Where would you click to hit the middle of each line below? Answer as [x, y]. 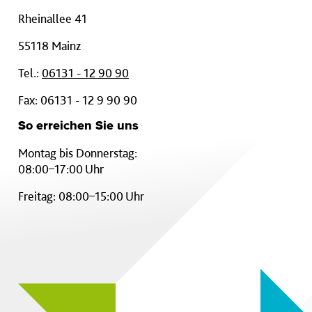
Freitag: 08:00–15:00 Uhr [81, 196]
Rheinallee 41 [53, 18]
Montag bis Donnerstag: [78, 153]
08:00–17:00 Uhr [61, 169]
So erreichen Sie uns [78, 126]
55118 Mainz [49, 46]
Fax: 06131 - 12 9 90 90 [78, 100]
